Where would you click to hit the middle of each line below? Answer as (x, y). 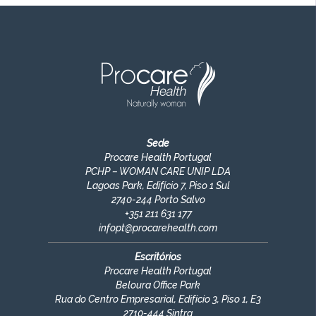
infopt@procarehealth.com (158, 228)
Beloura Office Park (158, 285)
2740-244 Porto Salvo (158, 200)
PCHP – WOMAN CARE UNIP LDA (158, 172)
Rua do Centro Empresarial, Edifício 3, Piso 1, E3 (158, 299)
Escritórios (158, 257)
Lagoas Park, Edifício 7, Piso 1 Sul (158, 186)
